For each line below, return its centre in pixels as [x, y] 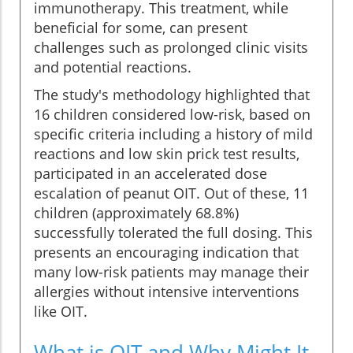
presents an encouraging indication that [166, 252]
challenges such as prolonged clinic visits [171, 47]
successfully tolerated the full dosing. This [173, 232]
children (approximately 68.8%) [136, 212]
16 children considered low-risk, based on [172, 114]
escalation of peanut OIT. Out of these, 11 [171, 193]
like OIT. [61, 311]
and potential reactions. [113, 67]
